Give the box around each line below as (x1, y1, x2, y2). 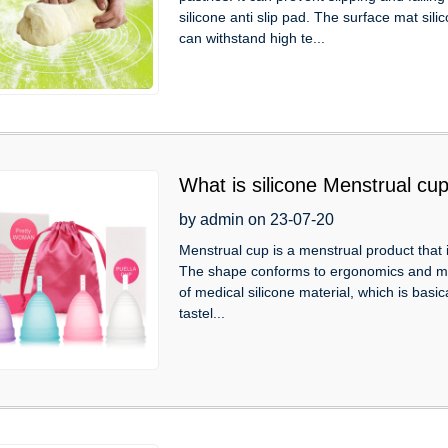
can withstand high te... (179, 29, 325, 46)
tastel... (179, 304, 225, 321)
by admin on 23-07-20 (179, 210, 334, 228)
